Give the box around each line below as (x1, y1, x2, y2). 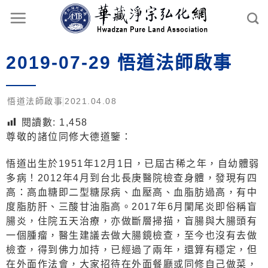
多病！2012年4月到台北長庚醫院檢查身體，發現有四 (6, 173, 257, 184)
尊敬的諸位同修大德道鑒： (6, 132, 132, 142)
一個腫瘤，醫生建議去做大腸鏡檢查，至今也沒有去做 (6, 230, 257, 241)
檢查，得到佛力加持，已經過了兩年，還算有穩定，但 (6, 245, 257, 255)
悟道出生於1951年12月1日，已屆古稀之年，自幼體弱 (6, 159, 260, 169)
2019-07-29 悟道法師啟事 (6, 53, 232, 73)
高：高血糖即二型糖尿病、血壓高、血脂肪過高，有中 (6, 187, 257, 198)
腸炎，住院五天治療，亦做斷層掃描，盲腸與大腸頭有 (6, 216, 257, 227)
